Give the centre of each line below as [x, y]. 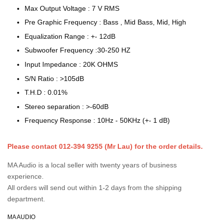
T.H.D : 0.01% [46, 93]
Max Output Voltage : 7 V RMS [72, 8]
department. [26, 199]
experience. [26, 177]
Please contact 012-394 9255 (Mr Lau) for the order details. [105, 147]
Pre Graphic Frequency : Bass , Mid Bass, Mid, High [105, 22]
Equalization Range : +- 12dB [70, 36]
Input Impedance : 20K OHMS [71, 64]
